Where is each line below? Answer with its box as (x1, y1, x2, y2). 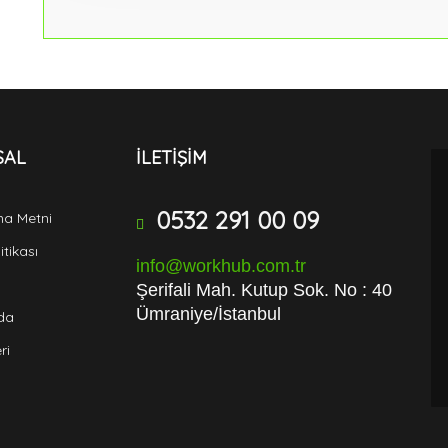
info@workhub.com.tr (135, 256, 306, 276)
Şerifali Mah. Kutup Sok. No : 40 (135, 280, 392, 300)
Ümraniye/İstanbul (135, 304, 281, 324)
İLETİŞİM (135, 146, 207, 169)
